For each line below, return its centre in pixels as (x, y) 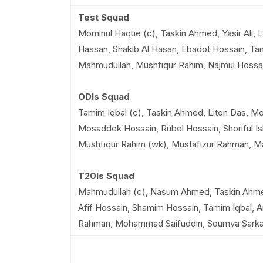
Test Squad (103, 17)
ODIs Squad (104, 97)
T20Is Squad (106, 176)
